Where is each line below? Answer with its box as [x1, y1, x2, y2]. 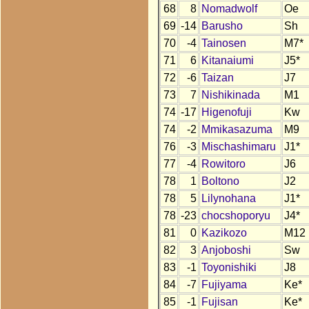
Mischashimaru [201, 141, 276, 153]
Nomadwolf [201, 3, 257, 15]
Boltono [201, 175, 239, 188]
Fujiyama [201, 279, 247, 291]
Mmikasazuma [201, 123, 272, 136]
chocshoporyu [201, 210, 270, 222]
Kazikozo [201, 227, 247, 239]
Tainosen [201, 37, 246, 50]
